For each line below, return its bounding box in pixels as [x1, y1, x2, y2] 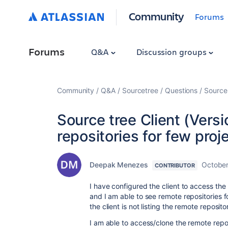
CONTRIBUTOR [154, 162, 195, 169]
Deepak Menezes [90, 160, 148, 169]
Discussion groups [136, 46, 209, 57]
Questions [164, 86, 198, 95]
